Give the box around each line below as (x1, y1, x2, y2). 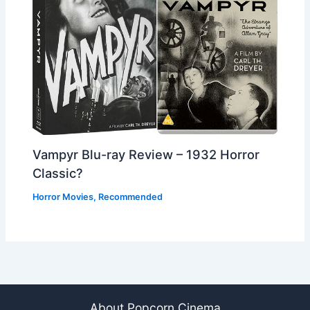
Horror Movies (33, 192, 94, 203)
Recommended (98, 192, 163, 203)
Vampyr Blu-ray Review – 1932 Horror (33, 147, 260, 163)
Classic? (33, 165, 84, 181)
